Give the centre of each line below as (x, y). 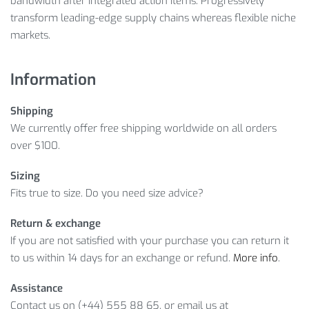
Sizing (25, 176)
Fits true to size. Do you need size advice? (107, 193)
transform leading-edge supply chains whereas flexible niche (153, 18)
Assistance (37, 288)
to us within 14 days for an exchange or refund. (122, 258)
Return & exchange (56, 223)
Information (53, 79)
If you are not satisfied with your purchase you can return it (150, 240)
